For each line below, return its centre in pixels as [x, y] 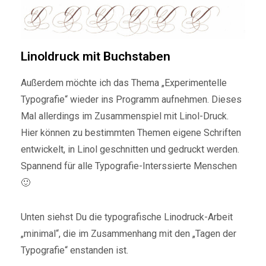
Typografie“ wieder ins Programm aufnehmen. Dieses [131, 99]
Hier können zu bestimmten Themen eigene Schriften [131, 132]
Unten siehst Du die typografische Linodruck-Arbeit [127, 217]
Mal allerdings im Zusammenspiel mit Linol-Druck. [125, 116]
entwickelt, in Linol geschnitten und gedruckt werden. [130, 149]
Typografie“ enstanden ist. [75, 250]
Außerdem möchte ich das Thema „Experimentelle [124, 83]
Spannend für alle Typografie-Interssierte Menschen [129, 166]
